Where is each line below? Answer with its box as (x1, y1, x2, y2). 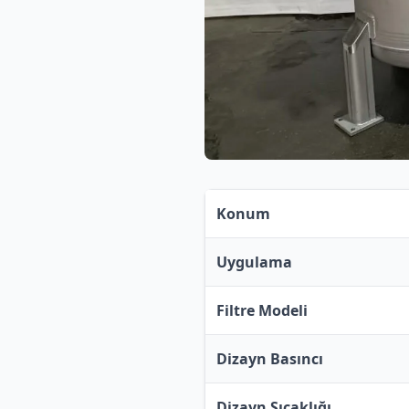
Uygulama (216, 251, 292, 272)
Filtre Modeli (216, 299, 308, 320)
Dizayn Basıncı (216, 348, 323, 369)
